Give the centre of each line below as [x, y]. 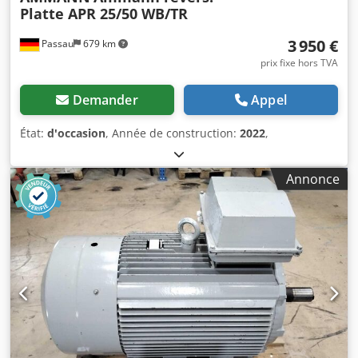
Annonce [313, 179]
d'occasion [76, 133]
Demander [105, 99]
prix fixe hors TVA [299, 62]
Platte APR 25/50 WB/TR [104, 13]
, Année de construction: [173, 133]
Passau [56, 43]
